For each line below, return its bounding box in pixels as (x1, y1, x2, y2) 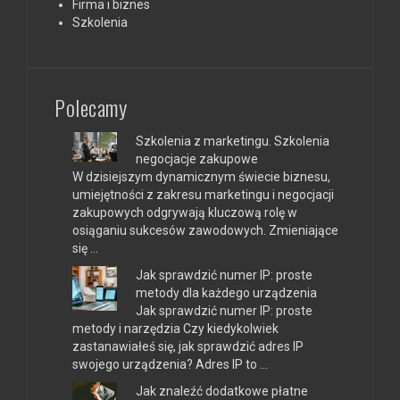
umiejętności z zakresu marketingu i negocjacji (72, 187, 334, 202)
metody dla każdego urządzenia (136, 285, 317, 300)
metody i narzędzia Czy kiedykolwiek (72, 321, 279, 336)
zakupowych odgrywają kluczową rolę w (72, 204, 297, 220)
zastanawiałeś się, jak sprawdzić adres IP (72, 338, 304, 354)
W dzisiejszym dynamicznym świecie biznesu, (72, 169, 330, 184)
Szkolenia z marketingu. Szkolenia (136, 133, 329, 148)
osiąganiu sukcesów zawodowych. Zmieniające (72, 222, 338, 237)
